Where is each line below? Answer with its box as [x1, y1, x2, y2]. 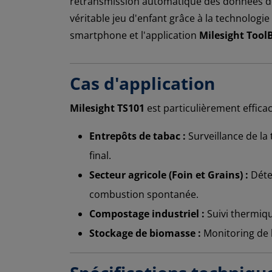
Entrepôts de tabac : [89, 129, 186, 143]
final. [89, 148, 111, 162]
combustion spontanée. [89, 187, 199, 201]
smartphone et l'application [70, 28, 199, 42]
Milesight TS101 [70, 101, 144, 115]
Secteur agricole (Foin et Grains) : [89, 168, 248, 182]
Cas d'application [70, 71, 215, 95]
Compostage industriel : [89, 206, 205, 220]
